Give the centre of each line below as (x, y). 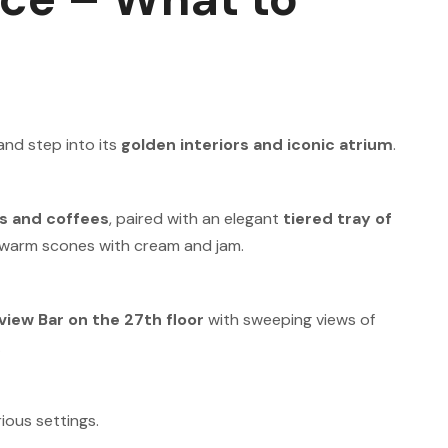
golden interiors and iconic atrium (257, 144)
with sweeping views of (289, 319)
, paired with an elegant (196, 218)
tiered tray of (337, 218)
